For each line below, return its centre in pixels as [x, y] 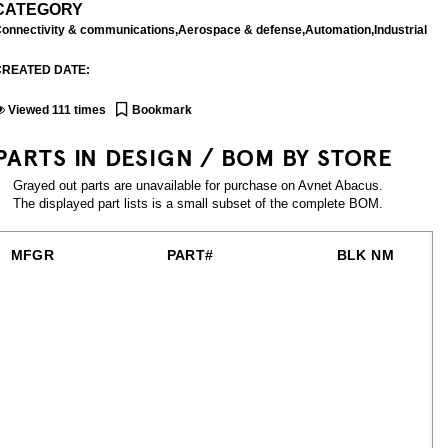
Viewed [28, 110]
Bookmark [162, 110]
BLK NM [365, 255]
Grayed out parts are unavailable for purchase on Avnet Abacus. [198, 185]
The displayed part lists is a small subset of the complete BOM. [198, 203]
